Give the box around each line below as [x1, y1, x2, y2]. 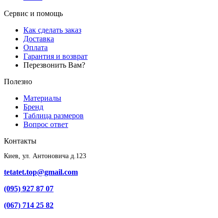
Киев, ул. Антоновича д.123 [4, 152, 86, 160]
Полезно [4, 77, 32, 86]
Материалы [23, 94, 61, 103]
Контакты [4, 137, 36, 145]
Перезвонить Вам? [23, 61, 85, 70]
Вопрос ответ [23, 120, 68, 129]
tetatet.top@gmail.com [4, 168, 78, 177]
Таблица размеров [23, 111, 84, 120]
